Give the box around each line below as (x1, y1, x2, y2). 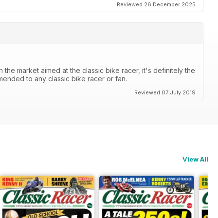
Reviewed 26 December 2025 (117, 1, 196, 8)
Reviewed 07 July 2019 (134, 89, 196, 96)
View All (182, 155, 208, 163)
